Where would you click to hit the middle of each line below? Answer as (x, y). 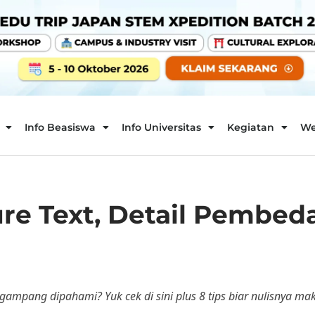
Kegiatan (250, 127)
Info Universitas (161, 127)
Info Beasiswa (60, 127)
